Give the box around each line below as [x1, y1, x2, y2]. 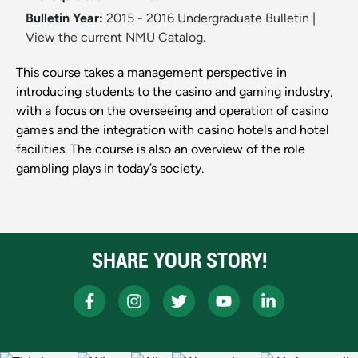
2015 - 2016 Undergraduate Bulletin [106, 10, 309, 26]
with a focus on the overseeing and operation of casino [16, 103, 328, 119]
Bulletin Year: [26, 10, 103, 26]
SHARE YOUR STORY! [91, 246, 267, 275]
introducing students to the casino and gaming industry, [16, 84, 333, 100]
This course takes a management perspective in [16, 65, 287, 81]
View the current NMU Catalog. [26, 30, 205, 46]
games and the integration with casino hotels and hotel [16, 122, 329, 138]
